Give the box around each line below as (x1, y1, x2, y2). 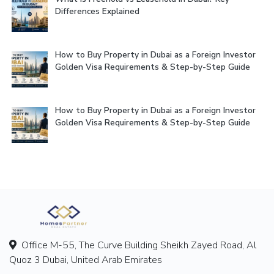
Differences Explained (55, 5, 139, 17)
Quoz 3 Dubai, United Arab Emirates (9, 253, 162, 267)
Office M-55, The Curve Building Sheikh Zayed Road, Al (17, 238, 256, 252)
